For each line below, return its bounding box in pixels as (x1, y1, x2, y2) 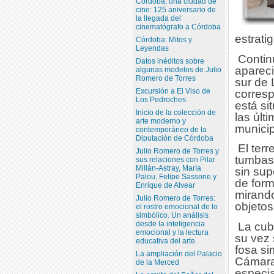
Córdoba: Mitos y (135, 35, 192, 44)
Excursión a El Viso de (135, 86, 210, 95)
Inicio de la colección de (135, 108, 216, 117)
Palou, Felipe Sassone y (135, 172, 217, 181)
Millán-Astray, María (135, 163, 201, 172)
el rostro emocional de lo (135, 202, 218, 211)
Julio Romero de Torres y (135, 146, 219, 155)
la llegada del (135, 13, 181, 23)
